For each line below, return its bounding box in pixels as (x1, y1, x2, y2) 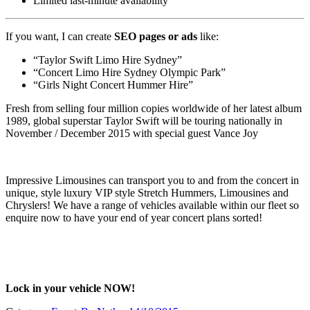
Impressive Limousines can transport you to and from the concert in (6, 174, 299, 186)
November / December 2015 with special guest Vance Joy (6, 127, 258, 139)
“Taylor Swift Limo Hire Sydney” (33, 53, 182, 66)
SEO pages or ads (114, 30, 197, 42)
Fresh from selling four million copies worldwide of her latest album (6, 102, 302, 114)
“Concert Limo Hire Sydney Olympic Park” (33, 66, 226, 78)
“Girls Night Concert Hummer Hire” (33, 78, 193, 91)
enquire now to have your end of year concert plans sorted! (6, 211, 262, 224)
